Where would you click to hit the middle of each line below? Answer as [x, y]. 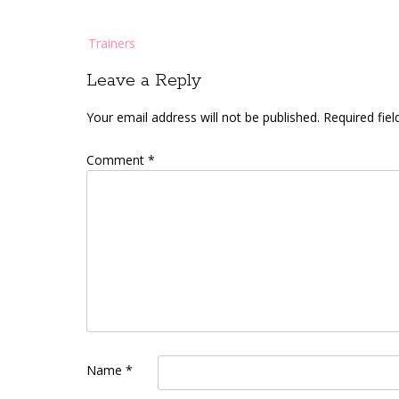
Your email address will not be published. [203, 117]
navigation [115, 53]
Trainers [112, 43]
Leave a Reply [144, 81]
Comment [117, 159]
